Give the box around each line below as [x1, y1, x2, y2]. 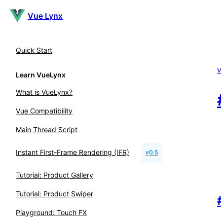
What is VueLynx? [16, 88, 73, 96]
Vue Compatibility [16, 107, 73, 115]
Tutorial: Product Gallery [16, 171, 93, 179]
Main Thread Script [16, 125, 77, 134]
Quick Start [16, 46, 52, 54]
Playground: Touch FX [16, 208, 87, 217]
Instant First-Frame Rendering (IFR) [16, 148, 129, 156]
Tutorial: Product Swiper [16, 189, 93, 198]
